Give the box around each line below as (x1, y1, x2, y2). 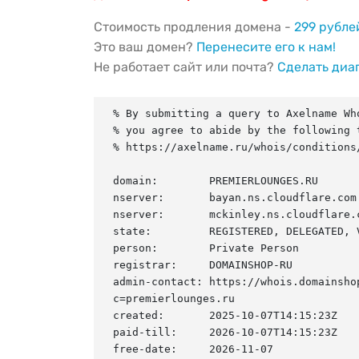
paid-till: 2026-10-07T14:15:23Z (113, 325, 337, 338)
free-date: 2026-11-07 (113, 342, 273, 355)
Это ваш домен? (94, 38, 196, 54)
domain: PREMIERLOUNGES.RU (113, 174, 318, 187)
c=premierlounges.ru (113, 292, 235, 305)
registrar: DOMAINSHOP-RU (113, 258, 292, 271)
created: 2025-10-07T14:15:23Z (113, 309, 337, 321)
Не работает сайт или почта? (94, 58, 277, 75)
